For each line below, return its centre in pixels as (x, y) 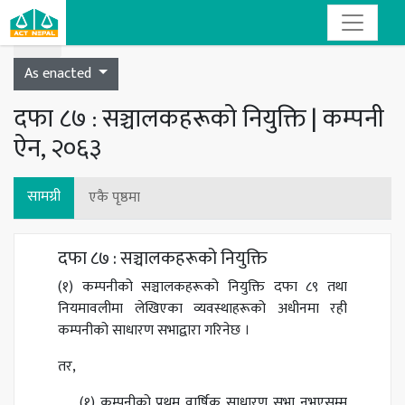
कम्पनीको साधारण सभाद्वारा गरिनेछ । (154, 330)
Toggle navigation (80, 29)
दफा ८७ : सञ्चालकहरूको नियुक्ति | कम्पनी (199, 119)
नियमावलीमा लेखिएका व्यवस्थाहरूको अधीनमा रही (202, 309)
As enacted (60, 74)
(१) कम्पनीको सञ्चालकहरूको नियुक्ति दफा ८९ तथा (202, 287)
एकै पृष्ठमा (114, 198)
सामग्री (44, 197)
